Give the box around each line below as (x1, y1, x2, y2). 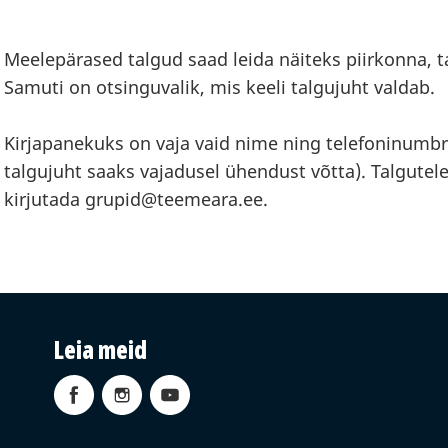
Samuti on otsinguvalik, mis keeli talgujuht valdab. (4, 75, 435, 99)
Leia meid (54, 333, 147, 366)
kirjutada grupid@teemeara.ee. (4, 187, 273, 211)
